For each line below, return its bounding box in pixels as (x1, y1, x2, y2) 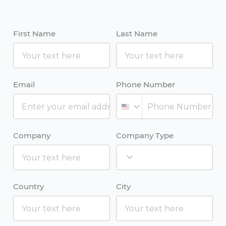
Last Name (116, 29, 157, 39)
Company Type (116, 131, 174, 141)
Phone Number (116, 80, 175, 90)
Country (13, 182, 44, 192)
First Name (13, 29, 55, 39)
